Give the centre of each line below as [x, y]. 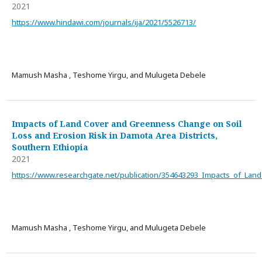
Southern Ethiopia [50, 147]
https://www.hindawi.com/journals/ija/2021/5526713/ [104, 22]
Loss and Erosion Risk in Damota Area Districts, [115, 135]
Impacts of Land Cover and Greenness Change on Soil [127, 124]
